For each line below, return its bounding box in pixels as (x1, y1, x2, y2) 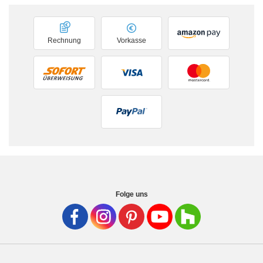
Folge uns (115, 190, 148, 199)
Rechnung (48, 36, 81, 45)
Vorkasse (117, 36, 146, 45)
